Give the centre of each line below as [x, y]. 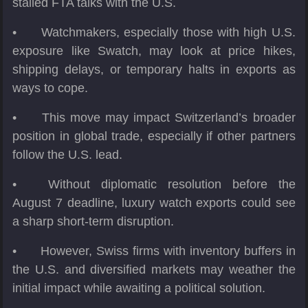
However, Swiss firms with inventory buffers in [168, 251]
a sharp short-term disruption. [93, 222]
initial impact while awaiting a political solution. [139, 288]
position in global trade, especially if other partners [154, 136]
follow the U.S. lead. [68, 155]
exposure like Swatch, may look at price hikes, [154, 51]
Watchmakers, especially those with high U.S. [168, 33]
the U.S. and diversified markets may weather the [154, 270]
